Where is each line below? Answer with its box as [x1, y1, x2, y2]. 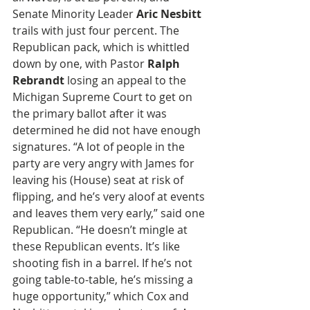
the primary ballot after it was [12, 106, 170, 121]
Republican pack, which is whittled [12, 39, 192, 55]
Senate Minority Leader [12, 6, 136, 21]
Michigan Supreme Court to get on [12, 89, 195, 104]
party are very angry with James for [12, 156, 197, 171]
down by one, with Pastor [12, 56, 147, 71]
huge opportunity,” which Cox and [12, 289, 192, 304]
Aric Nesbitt [136, 6, 204, 21]
